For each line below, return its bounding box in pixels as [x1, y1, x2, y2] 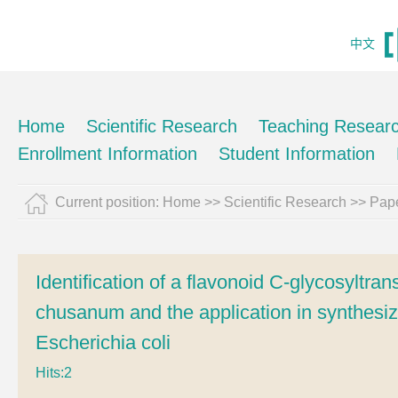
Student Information [219, 144, 375, 163]
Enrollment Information [18, 144, 197, 163]
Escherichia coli [36, 331, 171, 354]
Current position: [55, 195, 163, 210]
